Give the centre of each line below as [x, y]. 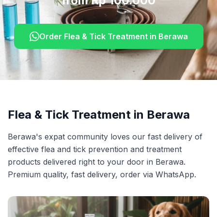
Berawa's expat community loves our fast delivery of [105, 137]
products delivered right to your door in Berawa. [97, 162]
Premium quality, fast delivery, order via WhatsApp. [102, 174]
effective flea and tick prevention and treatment [95, 149]
